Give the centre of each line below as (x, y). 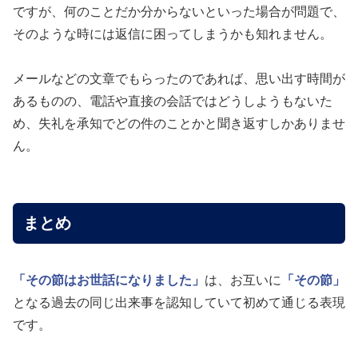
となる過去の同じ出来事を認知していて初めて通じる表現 (179, 303)
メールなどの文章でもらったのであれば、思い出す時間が (179, 78)
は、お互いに (243, 280)
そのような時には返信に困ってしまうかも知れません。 (173, 34)
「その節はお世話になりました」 (109, 280)
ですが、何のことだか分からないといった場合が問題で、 (179, 11)
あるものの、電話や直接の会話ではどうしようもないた (173, 101)
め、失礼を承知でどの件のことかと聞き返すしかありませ (179, 123)
